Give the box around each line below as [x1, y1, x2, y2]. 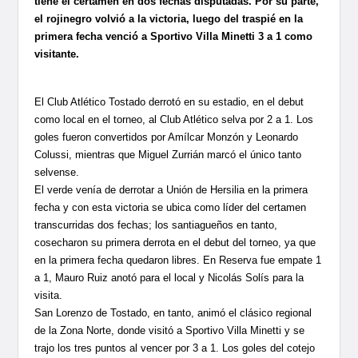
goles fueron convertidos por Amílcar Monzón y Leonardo [34, 131, 299, 144]
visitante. [34, 48, 80, 61]
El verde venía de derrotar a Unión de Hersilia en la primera [34, 184, 308, 197]
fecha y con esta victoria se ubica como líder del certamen [34, 201, 307, 214]
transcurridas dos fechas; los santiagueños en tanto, [34, 219, 278, 232]
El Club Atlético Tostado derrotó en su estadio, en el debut [34, 96, 304, 109]
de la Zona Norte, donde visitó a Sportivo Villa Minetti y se [34, 324, 305, 337]
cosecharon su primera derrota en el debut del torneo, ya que [34, 237, 316, 249]
